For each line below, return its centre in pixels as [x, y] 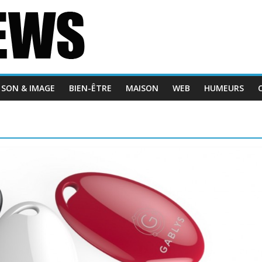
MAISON [142, 88]
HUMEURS [224, 88]
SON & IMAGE [28, 88]
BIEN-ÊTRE [90, 88]
